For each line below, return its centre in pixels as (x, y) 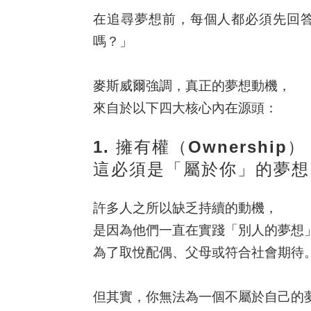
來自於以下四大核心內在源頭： (186, 108)
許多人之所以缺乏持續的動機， (186, 208)
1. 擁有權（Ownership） (200, 147)
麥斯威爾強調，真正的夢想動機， (192, 86)
